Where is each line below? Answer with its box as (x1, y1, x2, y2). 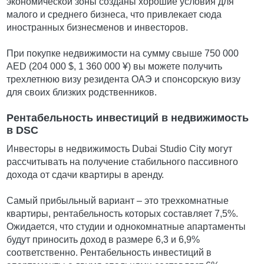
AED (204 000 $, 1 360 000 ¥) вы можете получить (6, 61, 223, 72)
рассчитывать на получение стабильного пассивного (6, 157, 239, 167)
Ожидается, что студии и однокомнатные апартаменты (6, 222, 246, 232)
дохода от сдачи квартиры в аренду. (6, 170, 164, 180)
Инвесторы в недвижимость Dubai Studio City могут (6, 144, 233, 154)
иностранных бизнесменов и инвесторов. (6, 22, 189, 33)
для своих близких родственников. (6, 87, 157, 98)
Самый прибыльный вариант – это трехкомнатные (6, 196, 229, 206)
